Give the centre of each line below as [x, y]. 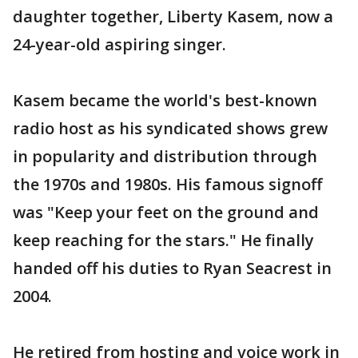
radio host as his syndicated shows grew [170, 128]
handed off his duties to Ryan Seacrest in [172, 268]
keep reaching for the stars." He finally [163, 240]
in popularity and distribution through [165, 156]
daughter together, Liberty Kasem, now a [173, 16]
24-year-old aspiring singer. [119, 44]
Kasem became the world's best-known [165, 100]
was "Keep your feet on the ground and [166, 212]
